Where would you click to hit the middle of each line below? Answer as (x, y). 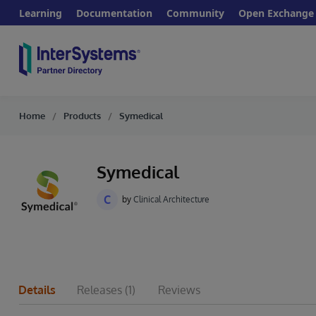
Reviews (179, 290)
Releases (99, 290)
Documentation (114, 13)
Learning (41, 13)
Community (195, 13)
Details (37, 290)
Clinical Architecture (171, 199)
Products (82, 116)
